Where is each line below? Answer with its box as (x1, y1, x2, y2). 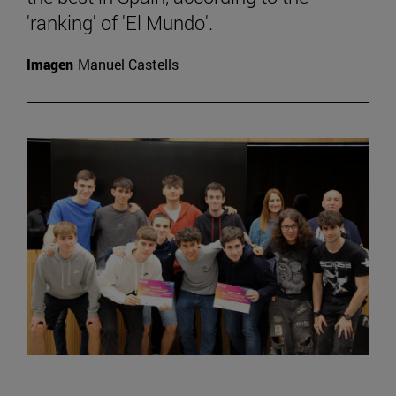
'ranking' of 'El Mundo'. (27, 9, 213, 35)
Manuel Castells (78, 54, 179, 73)
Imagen (27, 54, 73, 73)
